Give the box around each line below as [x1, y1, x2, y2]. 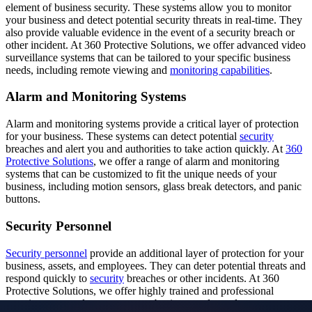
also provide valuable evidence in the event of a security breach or [6, 26, 295, 38]
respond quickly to [6, 272, 90, 284]
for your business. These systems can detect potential [6, 130, 240, 143]
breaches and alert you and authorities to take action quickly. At [6, 143, 286, 155]
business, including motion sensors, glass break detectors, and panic [6, 180, 302, 193]
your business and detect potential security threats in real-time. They [6, 13, 302, 26]
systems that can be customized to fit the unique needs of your [6, 168, 276, 180]
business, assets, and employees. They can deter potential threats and [6, 259, 306, 272]
